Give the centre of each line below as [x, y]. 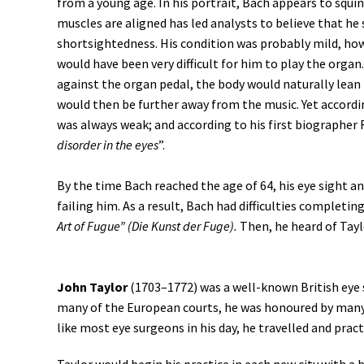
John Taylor [92, 287]
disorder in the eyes [108, 145]
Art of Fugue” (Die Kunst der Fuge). [148, 226]
